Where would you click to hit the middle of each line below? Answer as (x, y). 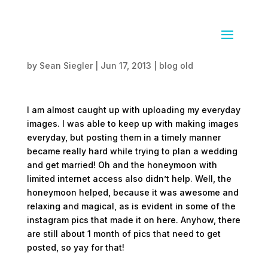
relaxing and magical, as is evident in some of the (131, 206)
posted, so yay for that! (75, 247)
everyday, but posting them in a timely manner (124, 137)
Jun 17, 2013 (126, 66)
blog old (176, 66)
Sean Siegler (66, 66)
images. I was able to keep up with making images (133, 124)
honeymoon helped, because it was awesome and (133, 192)
